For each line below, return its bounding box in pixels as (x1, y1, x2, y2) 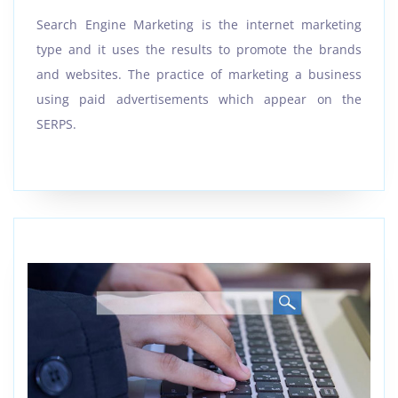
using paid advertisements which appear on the (36, 91, 362, 108)
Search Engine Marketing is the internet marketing (36, 16, 362, 34)
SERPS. (36, 115, 76, 133)
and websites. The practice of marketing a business (36, 66, 362, 84)
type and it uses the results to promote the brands (36, 41, 362, 59)
